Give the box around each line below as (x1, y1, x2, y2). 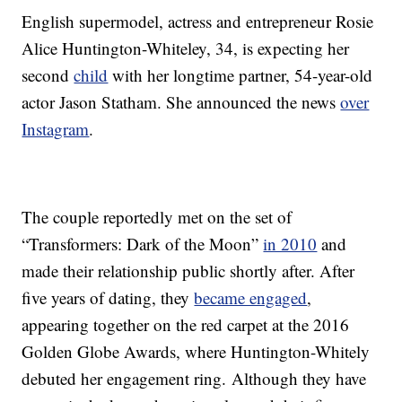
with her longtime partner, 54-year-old (108, 64, 373, 87)
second (22, 64, 74, 87)
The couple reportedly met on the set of (22, 205, 293, 229)
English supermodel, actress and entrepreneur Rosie (22, 10, 374, 33)
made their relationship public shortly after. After (22, 259, 355, 283)
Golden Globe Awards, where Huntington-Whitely (22, 340, 371, 363)
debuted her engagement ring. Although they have (22, 367, 367, 390)
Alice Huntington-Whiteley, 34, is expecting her (22, 37, 350, 60)
